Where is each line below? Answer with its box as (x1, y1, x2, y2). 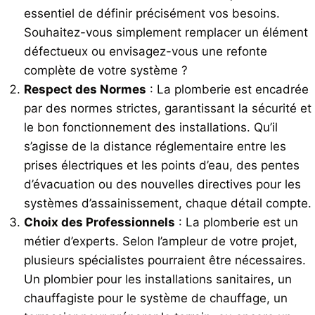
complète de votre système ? (24, 63, 188, 78)
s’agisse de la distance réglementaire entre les (24, 139, 286, 154)
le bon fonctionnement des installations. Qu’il (24, 120, 278, 135)
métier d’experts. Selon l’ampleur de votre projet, (24, 234, 297, 249)
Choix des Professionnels (24, 215, 175, 230)
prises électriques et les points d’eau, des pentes (24, 158, 300, 173)
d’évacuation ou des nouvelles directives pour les (24, 177, 301, 192)
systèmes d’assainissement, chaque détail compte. (24, 196, 311, 211)
